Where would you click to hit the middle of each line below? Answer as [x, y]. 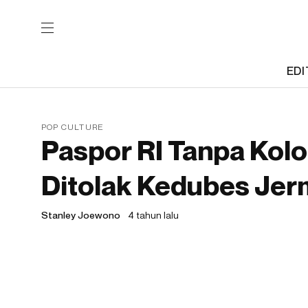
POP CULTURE [73, 127]
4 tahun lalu [153, 215]
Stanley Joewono [81, 215]
